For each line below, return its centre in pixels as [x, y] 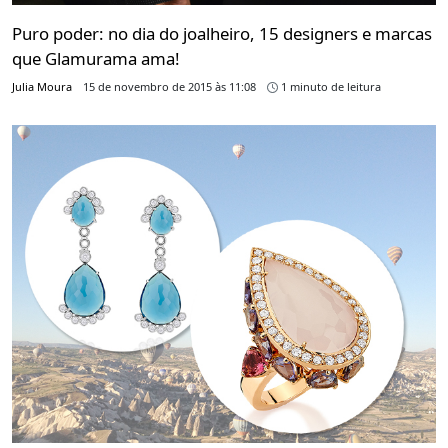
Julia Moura [42, 87]
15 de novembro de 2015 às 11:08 [169, 87]
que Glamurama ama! [96, 59]
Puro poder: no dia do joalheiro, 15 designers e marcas [222, 34]
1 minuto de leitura [329, 87]
